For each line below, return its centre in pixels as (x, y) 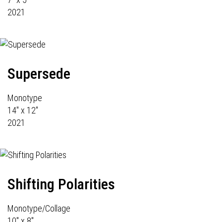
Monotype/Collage (39, 208)
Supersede (39, 74)
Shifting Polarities (61, 184)
